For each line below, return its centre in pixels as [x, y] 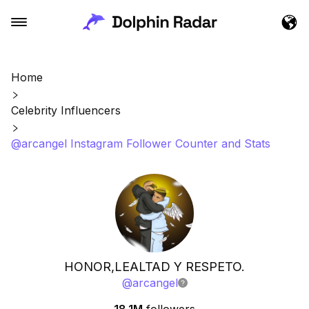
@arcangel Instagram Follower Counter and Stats [141, 143]
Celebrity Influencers [66, 110]
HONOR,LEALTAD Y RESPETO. [154, 267]
